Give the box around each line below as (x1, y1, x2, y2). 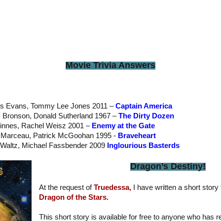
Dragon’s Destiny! (130, 161, 206, 171)
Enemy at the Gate (92, 121, 155, 130)
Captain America (113, 102, 172, 110)
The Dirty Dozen (118, 111, 174, 120)
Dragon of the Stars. (38, 193, 109, 201)
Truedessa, (93, 183, 131, 191)
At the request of (38, 183, 94, 191)
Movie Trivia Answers (66, 60, 155, 70)
